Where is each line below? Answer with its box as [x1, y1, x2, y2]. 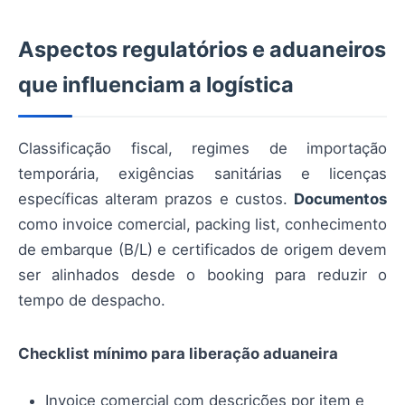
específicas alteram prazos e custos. [18, 190, 294, 209]
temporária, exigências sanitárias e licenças [18, 165, 387, 184]
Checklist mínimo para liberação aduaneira [18, 344, 338, 363]
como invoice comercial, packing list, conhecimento [18, 215, 387, 234]
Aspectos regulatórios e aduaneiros [18, 36, 386, 63]
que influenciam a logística [18, 71, 294, 99]
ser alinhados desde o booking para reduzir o [18, 266, 387, 285]
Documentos [294, 190, 387, 209]
